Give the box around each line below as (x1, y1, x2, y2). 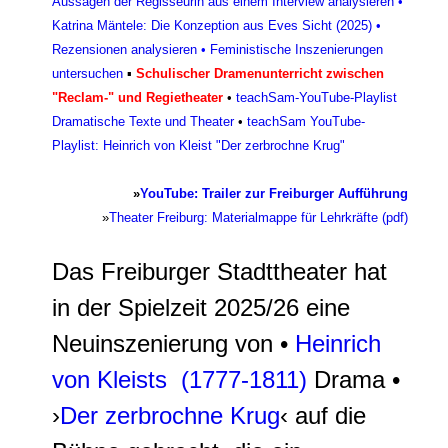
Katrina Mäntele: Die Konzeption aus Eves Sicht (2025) (52, 18, 372, 33)
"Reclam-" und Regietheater (52, 90, 223, 105)
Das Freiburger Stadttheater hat (52, 258, 387, 285)
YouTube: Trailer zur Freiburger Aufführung (140, 186, 408, 201)
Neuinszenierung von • (52, 330, 288, 357)
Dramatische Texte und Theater (52, 114, 234, 129)
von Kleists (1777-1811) (52, 366, 307, 393)
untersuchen (52, 66, 123, 81)
